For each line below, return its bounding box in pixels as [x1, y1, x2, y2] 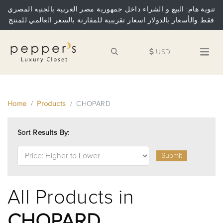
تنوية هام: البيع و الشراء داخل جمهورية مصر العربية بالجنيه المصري [7, 6, 216, 13]
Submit [161, 152, 183, 159]
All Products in [7, 188, 134, 208]
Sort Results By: [17, 129, 70, 136]
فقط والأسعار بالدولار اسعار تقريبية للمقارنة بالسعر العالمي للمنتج [8, 17, 215, 24]
